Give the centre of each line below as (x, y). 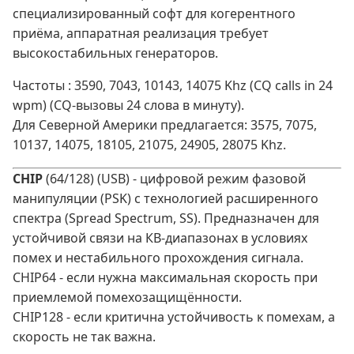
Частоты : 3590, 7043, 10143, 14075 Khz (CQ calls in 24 (173, 86)
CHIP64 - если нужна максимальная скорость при (165, 278)
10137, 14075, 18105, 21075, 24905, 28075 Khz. (149, 145)
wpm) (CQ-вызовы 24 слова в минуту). (128, 105)
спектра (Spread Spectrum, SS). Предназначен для (166, 218)
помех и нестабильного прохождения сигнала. (158, 258)
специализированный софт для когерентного (154, 14)
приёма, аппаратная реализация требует (141, 34)
